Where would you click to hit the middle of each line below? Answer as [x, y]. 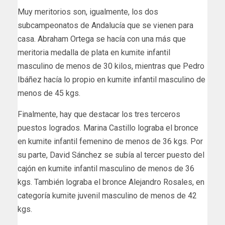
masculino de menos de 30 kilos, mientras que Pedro [111, 66]
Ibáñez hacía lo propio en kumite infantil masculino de [111, 80]
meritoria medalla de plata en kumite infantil [94, 53]
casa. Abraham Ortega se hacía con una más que [102, 39]
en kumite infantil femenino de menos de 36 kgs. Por [110, 142]
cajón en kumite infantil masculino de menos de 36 [106, 169]
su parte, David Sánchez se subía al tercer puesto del [111, 155]
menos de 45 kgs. [49, 93]
